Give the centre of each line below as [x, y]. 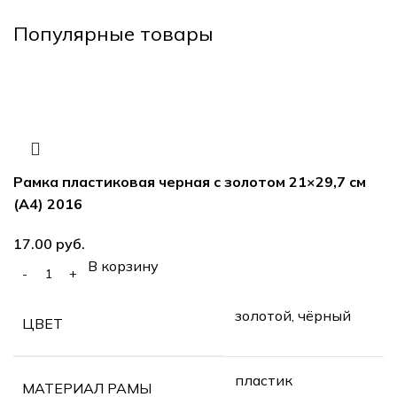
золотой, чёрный [293, 315]
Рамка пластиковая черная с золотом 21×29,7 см [190, 181]
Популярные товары [113, 33]
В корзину [123, 265]
